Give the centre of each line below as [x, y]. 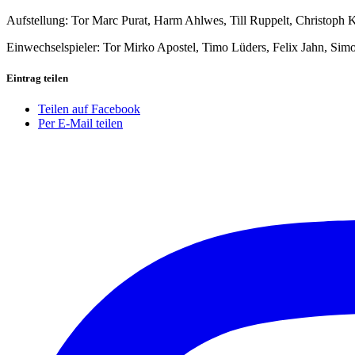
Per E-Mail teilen [80, 124]
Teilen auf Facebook [89, 109]
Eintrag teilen [37, 78]
